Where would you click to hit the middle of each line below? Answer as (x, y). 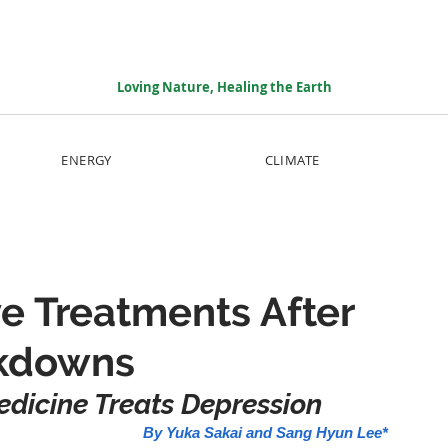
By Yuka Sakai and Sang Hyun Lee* (265, 432)
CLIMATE (292, 160)
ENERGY (86, 160)
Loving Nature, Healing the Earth (224, 87)
